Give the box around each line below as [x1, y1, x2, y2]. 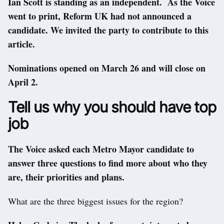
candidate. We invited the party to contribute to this [8, 23, 208, 37]
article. [8, 37, 35, 51]
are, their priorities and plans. [8, 170, 124, 184]
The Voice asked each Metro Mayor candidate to [8, 142, 194, 156]
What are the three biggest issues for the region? [8, 195, 183, 207]
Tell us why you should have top [8, 98, 216, 116]
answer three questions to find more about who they [8, 156, 207, 170]
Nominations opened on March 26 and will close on [8, 61, 205, 75]
